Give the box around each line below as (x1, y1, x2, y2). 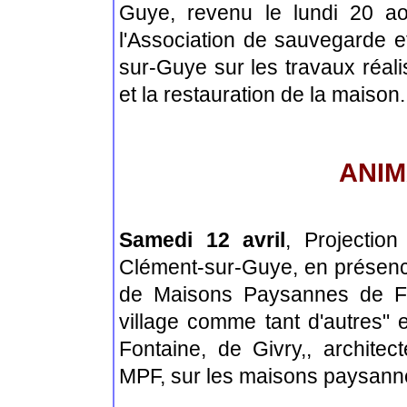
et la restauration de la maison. (119, 82, 405, 106)
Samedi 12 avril (119, 227, 286, 252)
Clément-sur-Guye (119, 254, 293, 279)
